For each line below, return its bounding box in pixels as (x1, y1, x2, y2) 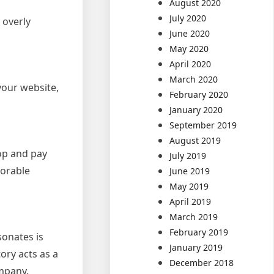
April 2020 (169, 58, 212, 70)
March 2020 (169, 73, 218, 85)
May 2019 (169, 180, 209, 192)
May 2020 (169, 43, 209, 54)
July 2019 (169, 150, 207, 161)
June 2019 (169, 165, 210, 177)
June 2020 (169, 28, 210, 39)
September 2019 (169, 119, 237, 131)
